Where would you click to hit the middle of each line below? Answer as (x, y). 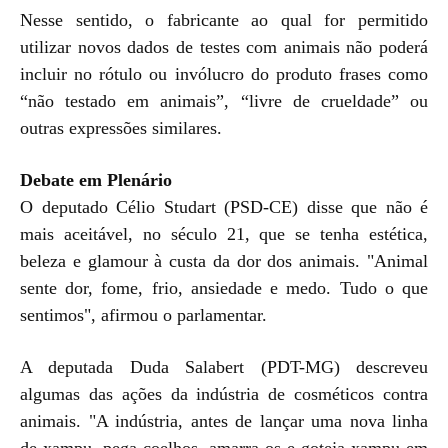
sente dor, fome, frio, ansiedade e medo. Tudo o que (224, 287)
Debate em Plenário (96, 179)
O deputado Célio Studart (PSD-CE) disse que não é (224, 206)
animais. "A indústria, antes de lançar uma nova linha (224, 420)
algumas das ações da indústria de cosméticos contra (224, 393)
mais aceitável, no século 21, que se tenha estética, (224, 233)
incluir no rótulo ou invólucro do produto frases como (224, 73)
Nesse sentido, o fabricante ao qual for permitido (224, 19)
